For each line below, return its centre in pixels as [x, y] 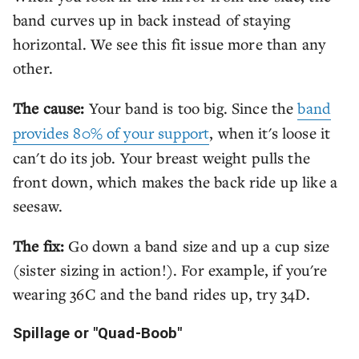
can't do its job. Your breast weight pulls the [161, 157]
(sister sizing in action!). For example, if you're [170, 269]
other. [33, 67]
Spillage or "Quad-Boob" [98, 333]
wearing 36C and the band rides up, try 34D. [162, 293]
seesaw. [38, 205]
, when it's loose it [270, 132]
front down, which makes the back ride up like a [175, 181]
